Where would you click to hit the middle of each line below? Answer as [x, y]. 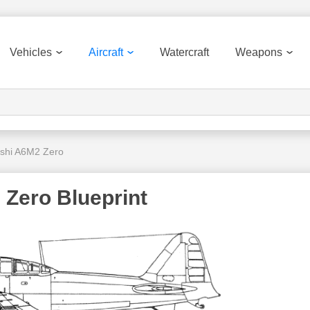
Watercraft [184, 52]
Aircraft [106, 52]
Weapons [259, 52]
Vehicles [31, 52]
